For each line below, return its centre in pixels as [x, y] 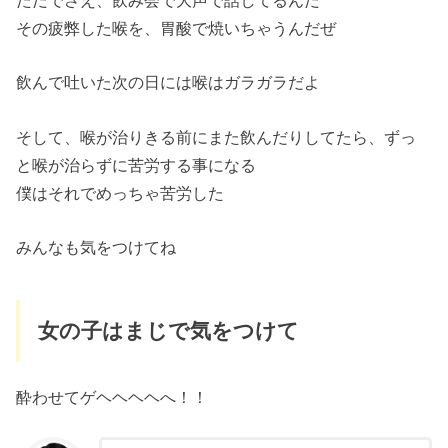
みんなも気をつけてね [96, 247]
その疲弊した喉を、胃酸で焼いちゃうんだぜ [176, 28]
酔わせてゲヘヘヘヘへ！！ [112, 397]
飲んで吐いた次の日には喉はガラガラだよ [168, 82]
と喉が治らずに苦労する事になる [136, 164]
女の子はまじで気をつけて [168, 330]
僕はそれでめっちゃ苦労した [120, 192]
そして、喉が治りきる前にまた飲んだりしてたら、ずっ [216, 136]
